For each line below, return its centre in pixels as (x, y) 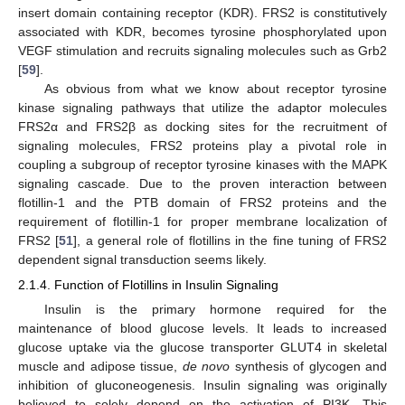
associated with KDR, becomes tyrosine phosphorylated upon (202, 31)
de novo (206, 366)
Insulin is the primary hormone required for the (215, 309)
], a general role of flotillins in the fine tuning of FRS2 (231, 240)
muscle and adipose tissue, (100, 366)
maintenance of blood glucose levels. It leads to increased (202, 328)
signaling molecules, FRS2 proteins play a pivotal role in (202, 145)
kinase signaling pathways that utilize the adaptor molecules (202, 107)
